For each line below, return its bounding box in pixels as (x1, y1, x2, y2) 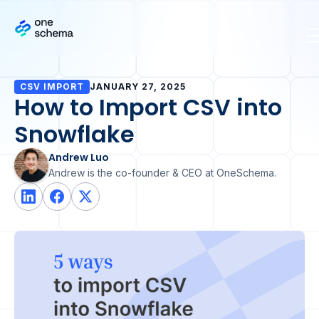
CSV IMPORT (20, 81, 84, 92)
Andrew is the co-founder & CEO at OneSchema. (48, 167, 276, 179)
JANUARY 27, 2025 (90, 81, 186, 92)
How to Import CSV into (14, 91, 282, 123)
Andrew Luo (48, 150, 109, 164)
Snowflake (14, 118, 135, 150)
